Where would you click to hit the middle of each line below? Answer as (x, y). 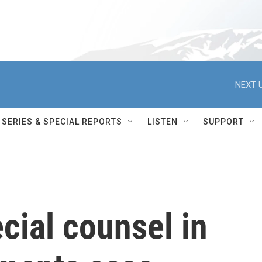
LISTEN (163, 122)
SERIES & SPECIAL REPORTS (62, 122)
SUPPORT (223, 122)
